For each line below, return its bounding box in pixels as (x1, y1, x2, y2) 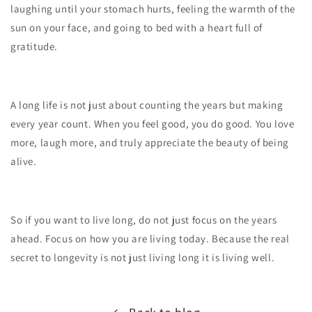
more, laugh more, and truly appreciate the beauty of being (10, 136, 289, 149)
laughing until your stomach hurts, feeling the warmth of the (10, 2, 296, 15)
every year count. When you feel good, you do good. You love (10, 117, 295, 130)
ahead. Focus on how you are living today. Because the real (10, 232, 290, 245)
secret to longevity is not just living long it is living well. (10, 251, 275, 264)
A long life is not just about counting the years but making (10, 98, 283, 111)
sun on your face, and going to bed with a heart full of (10, 21, 263, 34)
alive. (10, 155, 37, 168)
